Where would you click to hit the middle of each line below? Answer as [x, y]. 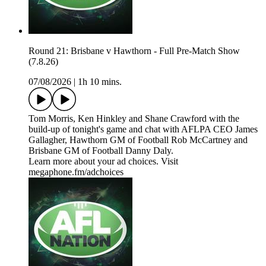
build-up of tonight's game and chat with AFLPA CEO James [143, 129]
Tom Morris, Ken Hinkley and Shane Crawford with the [134, 119]
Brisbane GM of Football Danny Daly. [101, 151]
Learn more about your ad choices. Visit [103, 161]
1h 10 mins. [100, 82]
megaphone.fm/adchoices [76, 172]
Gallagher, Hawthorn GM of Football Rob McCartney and [138, 140]
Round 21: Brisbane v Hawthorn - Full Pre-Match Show [134, 51]
